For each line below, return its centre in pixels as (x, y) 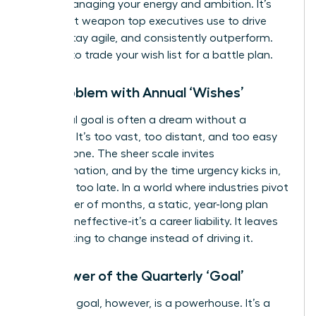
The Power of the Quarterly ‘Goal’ (135, 275)
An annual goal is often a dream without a (136, 120)
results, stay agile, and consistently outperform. (150, 38)
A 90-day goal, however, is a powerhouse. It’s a (148, 303)
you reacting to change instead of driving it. (140, 238)
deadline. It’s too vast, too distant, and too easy (152, 136)
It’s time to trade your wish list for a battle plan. (150, 55)
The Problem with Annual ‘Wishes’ (135, 92)
